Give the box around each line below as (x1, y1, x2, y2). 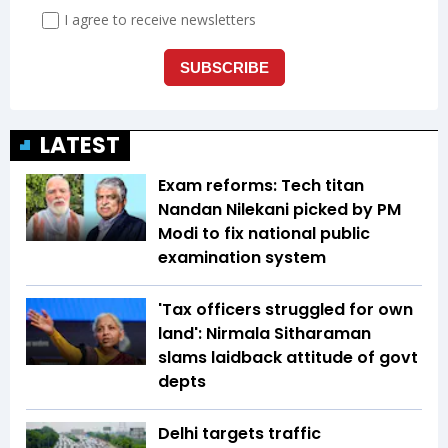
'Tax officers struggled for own (158, 297, 413, 321)
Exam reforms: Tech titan (158, 173, 364, 197)
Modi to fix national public (158, 221, 370, 245)
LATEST (40, 129, 120, 161)
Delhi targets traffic (158, 421, 321, 445)
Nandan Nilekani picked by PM (158, 197, 401, 221)
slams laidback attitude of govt (158, 345, 418, 369)
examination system (158, 245, 330, 269)
